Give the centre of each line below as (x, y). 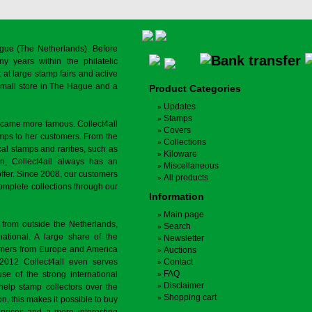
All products (186, 178)
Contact (178, 262)
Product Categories (195, 88)
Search (177, 226)
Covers (177, 130)
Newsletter (184, 238)
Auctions (180, 250)
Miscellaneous (191, 166)
